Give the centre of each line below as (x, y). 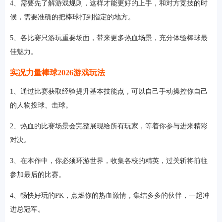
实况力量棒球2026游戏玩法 (57, 72)
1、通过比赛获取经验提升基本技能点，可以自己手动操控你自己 (109, 91)
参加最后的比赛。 (38, 174)
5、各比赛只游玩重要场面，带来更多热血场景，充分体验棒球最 (109, 38)
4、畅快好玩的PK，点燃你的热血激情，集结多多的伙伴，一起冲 (110, 195)
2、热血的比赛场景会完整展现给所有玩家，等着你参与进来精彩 (109, 126)
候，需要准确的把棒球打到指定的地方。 (72, 17)
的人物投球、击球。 (41, 105)
